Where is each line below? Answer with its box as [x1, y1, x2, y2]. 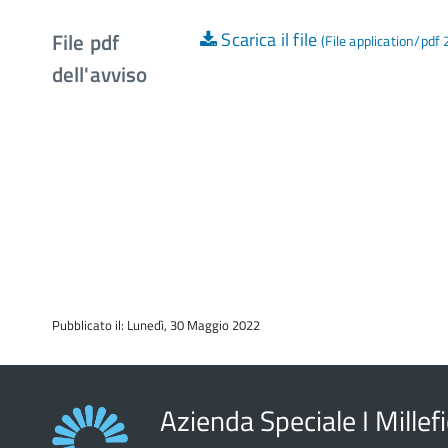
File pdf [52, 26, 119, 58]
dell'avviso [52, 58, 148, 90]
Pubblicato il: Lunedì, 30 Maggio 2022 [52, 315, 260, 335]
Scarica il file [217, 26, 318, 53]
